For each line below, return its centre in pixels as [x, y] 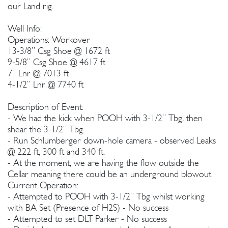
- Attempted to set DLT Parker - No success [87, 218]
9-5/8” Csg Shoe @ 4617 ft [56, 62]
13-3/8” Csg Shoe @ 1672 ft [59, 50]
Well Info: [25, 28]
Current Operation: [43, 185]
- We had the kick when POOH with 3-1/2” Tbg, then [105, 118]
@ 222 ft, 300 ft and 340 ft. [56, 151]
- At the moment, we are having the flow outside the [103, 162]
